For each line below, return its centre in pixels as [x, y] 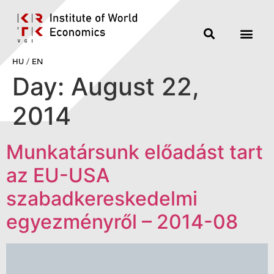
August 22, [135, 87]
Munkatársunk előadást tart [135, 152]
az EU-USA [58, 176]
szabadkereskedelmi [102, 199]
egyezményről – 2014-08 [122, 222]
